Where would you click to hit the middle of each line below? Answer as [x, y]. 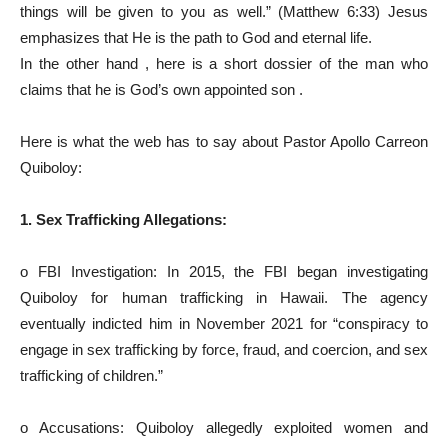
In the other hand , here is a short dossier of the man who [224, 63]
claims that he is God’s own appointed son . [161, 89]
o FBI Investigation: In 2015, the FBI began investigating [224, 271]
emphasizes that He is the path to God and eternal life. [196, 37]
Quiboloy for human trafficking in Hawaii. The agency [224, 297]
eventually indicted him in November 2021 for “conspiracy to [224, 323]
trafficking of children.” [91, 375]
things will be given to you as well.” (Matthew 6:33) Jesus [224, 11]
